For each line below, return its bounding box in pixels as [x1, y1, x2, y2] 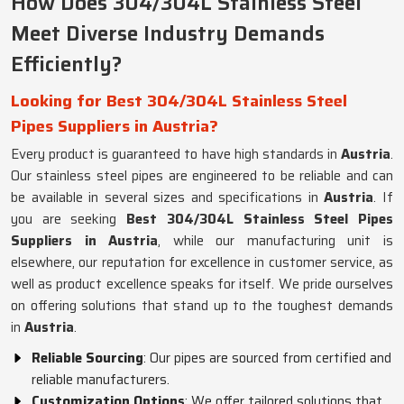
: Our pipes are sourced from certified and [143, 347, 391, 369]
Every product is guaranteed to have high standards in [11, 143, 341, 165]
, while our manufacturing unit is [158, 230, 394, 252]
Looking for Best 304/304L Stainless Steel [11, 88, 347, 114]
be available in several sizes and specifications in [11, 187, 325, 208]
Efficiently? [11, 48, 122, 80]
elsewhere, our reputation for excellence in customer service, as [11, 252, 393, 273]
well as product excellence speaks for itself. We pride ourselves [11, 273, 393, 295]
